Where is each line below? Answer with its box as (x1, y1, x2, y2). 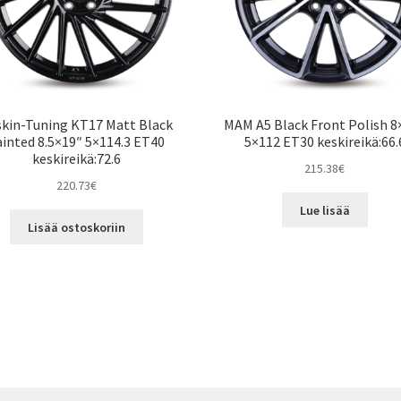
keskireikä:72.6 (31, 149, 121, 168)
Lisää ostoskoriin (27, 218, 125, 235)
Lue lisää (299, 201, 350, 218)
